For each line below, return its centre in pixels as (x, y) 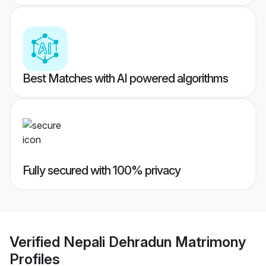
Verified (37, 242)
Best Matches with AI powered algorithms (125, 79)
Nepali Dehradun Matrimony (155, 242)
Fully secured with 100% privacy (102, 171)
